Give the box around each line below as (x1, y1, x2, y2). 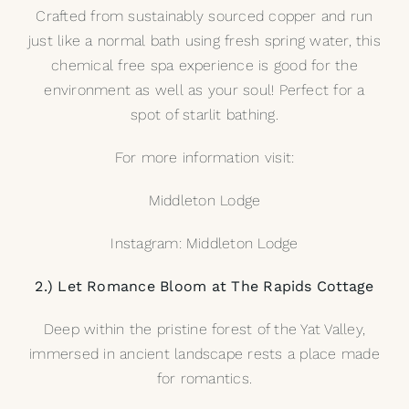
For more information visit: (114, 149, 295, 167)
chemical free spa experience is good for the (51, 57, 358, 75)
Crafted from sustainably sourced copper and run (36, 7, 373, 26)
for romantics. (156, 370, 253, 388)
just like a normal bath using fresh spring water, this (28, 32, 381, 50)
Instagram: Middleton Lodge (110, 235, 299, 253)
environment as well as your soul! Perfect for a (44, 81, 365, 100)
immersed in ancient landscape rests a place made (29, 345, 380, 363)
